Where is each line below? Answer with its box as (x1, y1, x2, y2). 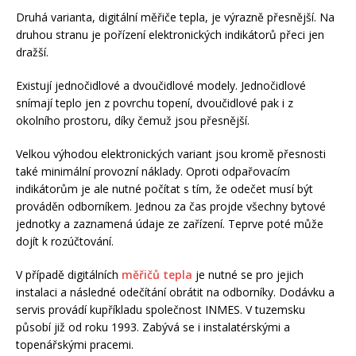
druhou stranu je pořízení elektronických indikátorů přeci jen (16, 26, 324, 42)
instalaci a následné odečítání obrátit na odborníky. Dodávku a (16, 284, 335, 300)
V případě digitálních (16, 266, 122, 282)
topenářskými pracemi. (16, 336, 133, 352)
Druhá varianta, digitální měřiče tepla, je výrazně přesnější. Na (16, 9, 335, 25)
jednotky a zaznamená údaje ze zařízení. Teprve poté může (16, 215, 323, 231)
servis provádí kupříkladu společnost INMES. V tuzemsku (16, 301, 305, 317)
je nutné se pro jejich (192, 266, 304, 282)
